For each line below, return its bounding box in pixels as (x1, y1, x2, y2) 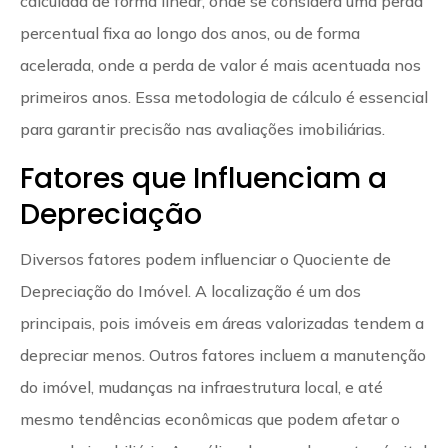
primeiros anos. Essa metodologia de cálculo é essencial (20, 86, 428, 107)
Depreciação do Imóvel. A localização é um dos (20, 280, 361, 301)
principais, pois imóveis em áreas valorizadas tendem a (20, 312, 424, 333)
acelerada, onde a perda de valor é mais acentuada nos (20, 54, 421, 75)
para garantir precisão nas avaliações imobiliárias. (20, 118, 385, 139)
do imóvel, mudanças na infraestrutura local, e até (20, 376, 383, 397)
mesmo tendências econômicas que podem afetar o (20, 408, 400, 429)
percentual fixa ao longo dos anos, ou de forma (20, 22, 360, 43)
